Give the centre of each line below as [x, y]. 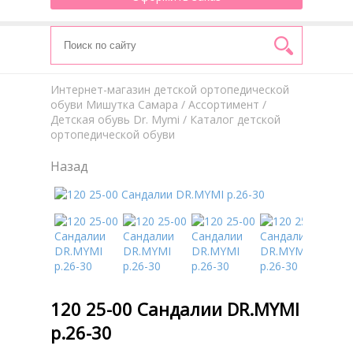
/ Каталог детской [230, 119]
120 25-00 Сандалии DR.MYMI [175, 308]
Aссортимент [224, 104]
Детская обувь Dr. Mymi [115, 119]
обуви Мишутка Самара [114, 104]
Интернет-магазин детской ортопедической [170, 89]
